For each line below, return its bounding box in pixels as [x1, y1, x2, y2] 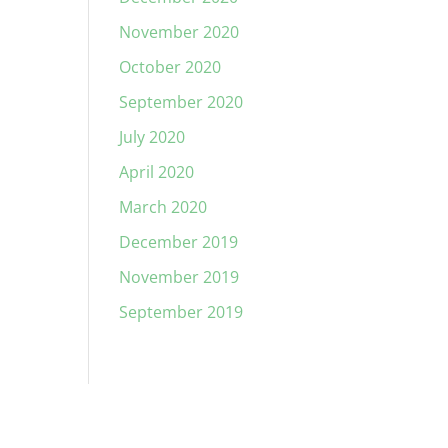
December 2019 [119, 231, 239, 253]
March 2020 [119, 196, 208, 218]
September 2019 [119, 301, 244, 323]
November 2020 [119, 21, 240, 43]
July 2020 [119, 126, 186, 148]
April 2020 [119, 161, 195, 183]
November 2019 [119, 266, 240, 288]
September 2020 [119, 91, 244, 113]
